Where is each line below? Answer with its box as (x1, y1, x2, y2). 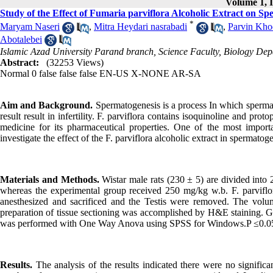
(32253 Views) (46, 57, 104, 68)
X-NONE (131, 68, 169, 79)
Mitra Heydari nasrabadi (94, 21, 187, 32)
